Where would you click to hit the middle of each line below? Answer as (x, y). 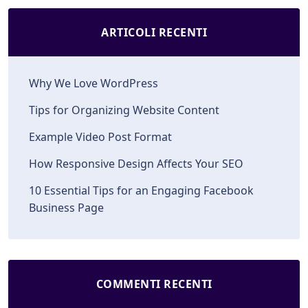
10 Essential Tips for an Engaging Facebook (141, 190)
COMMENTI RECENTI (154, 284)
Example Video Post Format (100, 137)
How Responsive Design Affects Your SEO (136, 164)
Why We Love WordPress (93, 83)
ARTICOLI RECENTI (154, 32)
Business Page (66, 208)
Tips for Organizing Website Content (124, 110)
